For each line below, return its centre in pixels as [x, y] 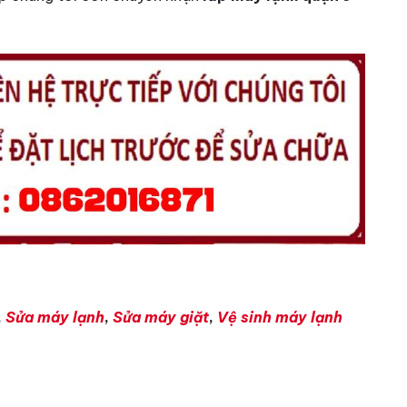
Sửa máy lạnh [55, 318]
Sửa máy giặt [161, 318]
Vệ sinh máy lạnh [280, 318]
